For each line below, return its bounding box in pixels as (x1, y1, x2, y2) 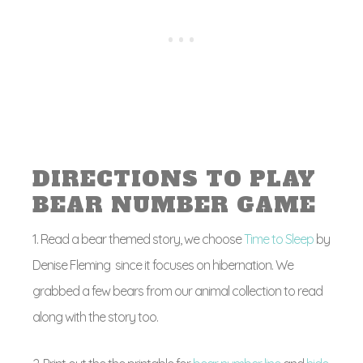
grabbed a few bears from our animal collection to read (32, 283, 322, 299)
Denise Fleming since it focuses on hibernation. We (32, 257, 293, 273)
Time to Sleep (244, 231, 316, 247)
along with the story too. (32, 309, 158, 325)
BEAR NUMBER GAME (32, 190, 316, 220)
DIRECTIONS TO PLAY (32, 164, 316, 194)
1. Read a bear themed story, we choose (32, 231, 244, 247)
